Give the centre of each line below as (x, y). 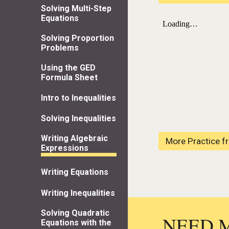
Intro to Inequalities (78, 98)
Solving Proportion (77, 38)
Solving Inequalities (78, 119)
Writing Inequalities (78, 193)
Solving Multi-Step (76, 8)
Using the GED (68, 67)
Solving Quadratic (75, 213)
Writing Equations (75, 172)
